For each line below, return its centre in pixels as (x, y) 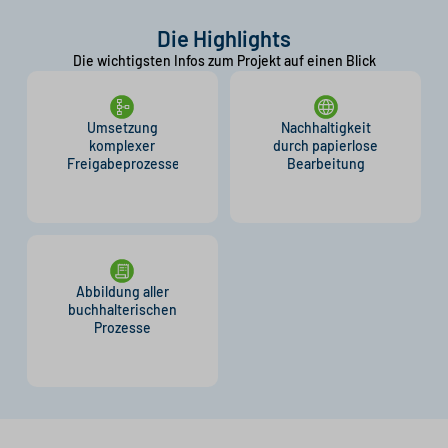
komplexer (122, 145)
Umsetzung (122, 127)
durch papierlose (326, 145)
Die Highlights (224, 37)
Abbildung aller (122, 291)
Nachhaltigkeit (325, 127)
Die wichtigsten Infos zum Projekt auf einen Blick (224, 60)
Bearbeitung (325, 163)
